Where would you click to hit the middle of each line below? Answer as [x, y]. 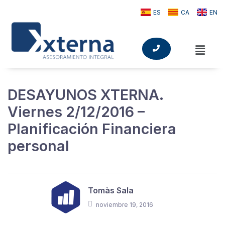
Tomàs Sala [110, 190]
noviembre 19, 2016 [124, 204]
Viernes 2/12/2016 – [76, 111]
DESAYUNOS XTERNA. [85, 94]
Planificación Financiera [92, 129]
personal [38, 146]
